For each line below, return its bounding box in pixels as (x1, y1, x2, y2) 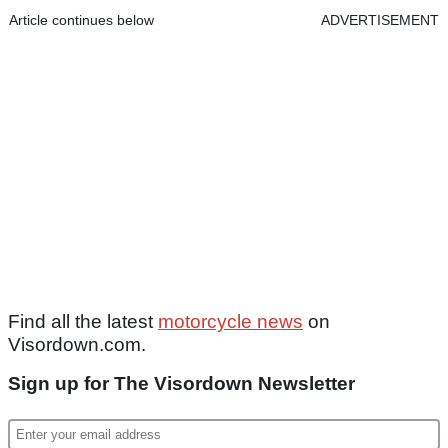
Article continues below (9, 12, 154, 29)
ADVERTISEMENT (321, 12, 439, 29)
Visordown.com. (8, 334, 146, 356)
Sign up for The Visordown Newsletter (8, 373, 355, 395)
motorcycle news (158, 311, 303, 333)
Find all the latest (8, 311, 158, 333)
